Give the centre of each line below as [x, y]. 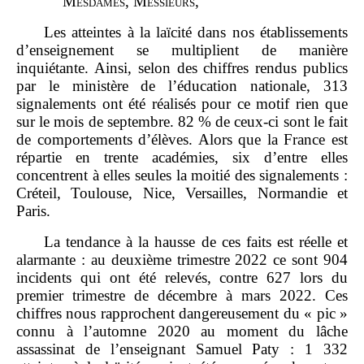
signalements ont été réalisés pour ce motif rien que [182, 103]
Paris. [33, 210]
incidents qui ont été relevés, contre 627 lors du [182, 277]
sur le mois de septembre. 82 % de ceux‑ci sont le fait [182, 121]
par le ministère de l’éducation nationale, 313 [182, 85]
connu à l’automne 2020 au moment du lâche [182, 331]
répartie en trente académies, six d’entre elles [182, 157]
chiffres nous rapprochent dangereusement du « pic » [182, 313]
